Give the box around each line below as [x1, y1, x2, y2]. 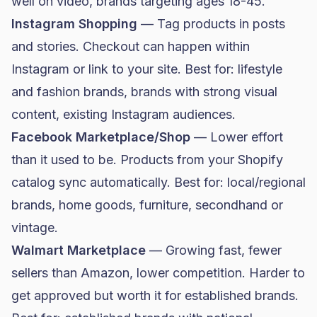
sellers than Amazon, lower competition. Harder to [11, 265, 305, 280]
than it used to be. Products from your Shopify [11, 152, 283, 167]
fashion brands [37, 84, 124, 99]
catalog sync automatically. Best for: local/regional [11, 175, 306, 190]
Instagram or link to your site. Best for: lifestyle [11, 62, 282, 76]
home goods [59, 197, 132, 212]
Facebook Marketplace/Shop [11, 129, 190, 144]
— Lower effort [190, 129, 283, 144]
